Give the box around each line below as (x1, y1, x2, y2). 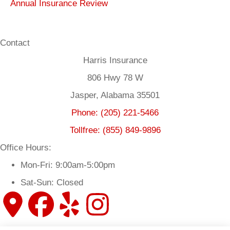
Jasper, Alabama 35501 (70, 90, 160, 100)
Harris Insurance (83, 55, 147, 65)
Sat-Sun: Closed (21, 177, 83, 187)
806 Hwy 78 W (87, 72, 143, 83)
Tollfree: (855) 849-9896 (69, 125, 161, 135)
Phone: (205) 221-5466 (71, 107, 159, 118)
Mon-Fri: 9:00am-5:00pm (21, 160, 115, 170)
